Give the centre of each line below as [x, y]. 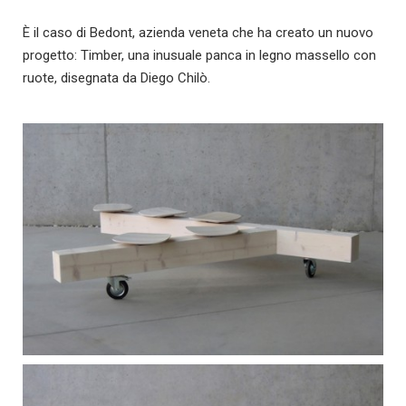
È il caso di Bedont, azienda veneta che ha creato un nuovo [198, 32]
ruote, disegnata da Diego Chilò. [116, 77]
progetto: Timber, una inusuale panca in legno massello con [199, 55]
